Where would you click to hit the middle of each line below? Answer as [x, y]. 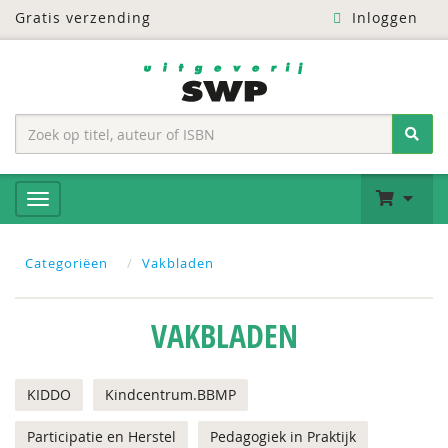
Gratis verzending [83, 17]
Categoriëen [66, 263]
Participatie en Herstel [101, 436]
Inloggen [382, 17]
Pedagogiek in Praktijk [283, 436]
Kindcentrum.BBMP [170, 394]
